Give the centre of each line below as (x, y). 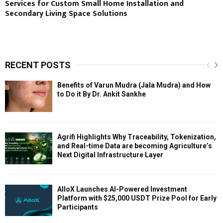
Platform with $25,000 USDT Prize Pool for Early (137, 198)
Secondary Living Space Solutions (66, 14)
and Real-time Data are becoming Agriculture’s (135, 146)
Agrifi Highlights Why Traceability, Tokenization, (137, 137)
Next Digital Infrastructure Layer (110, 155)
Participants (78, 207)
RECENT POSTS (38, 65)
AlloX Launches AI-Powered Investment (122, 189)
